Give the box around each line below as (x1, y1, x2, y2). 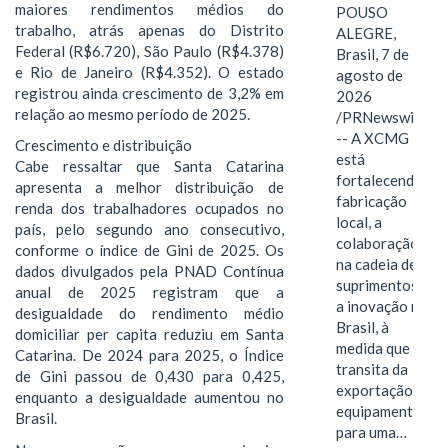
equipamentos (335, 402, 429, 421)
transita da (335, 360, 408, 379)
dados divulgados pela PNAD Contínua (15, 262, 284, 281)
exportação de (335, 381, 432, 400)
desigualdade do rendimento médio (15, 304, 284, 323)
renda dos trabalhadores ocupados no (15, 199, 284, 218)
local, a (335, 213, 382, 232)
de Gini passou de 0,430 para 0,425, (15, 367, 284, 386)
